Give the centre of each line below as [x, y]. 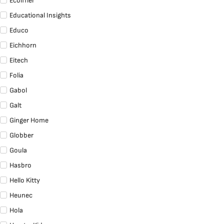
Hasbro [20, 165]
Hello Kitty [25, 180]
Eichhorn [23, 45]
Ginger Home [29, 120]
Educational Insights [40, 15]
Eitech [19, 60]
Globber [21, 135]
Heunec [21, 195]
